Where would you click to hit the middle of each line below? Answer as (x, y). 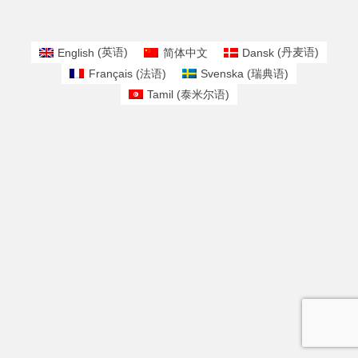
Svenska (223, 74)
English (76, 52)
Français (110, 74)
